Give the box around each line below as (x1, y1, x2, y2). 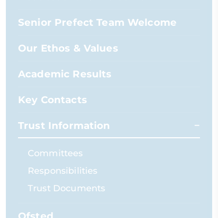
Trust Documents (28, 183, 106, 194)
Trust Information (18, 120, 110, 131)
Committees (28, 148, 83, 159)
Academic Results (18, 68, 112, 80)
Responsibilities (28, 165, 98, 176)
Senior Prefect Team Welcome (18, 17, 177, 28)
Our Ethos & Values (18, 42, 118, 54)
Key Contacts (18, 94, 87, 106)
